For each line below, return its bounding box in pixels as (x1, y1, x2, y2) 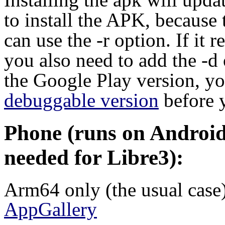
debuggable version (4, 89, 159, 111)
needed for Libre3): (4, 145, 183, 169)
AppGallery (4, 198, 97, 220)
